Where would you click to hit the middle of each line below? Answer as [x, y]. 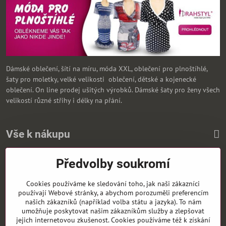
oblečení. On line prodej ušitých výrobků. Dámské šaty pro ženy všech [113, 90]
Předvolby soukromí [113, 164]
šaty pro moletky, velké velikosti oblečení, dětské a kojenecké [101, 79]
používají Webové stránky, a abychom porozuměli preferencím [113, 193]
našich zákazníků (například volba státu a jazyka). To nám [113, 202]
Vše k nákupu [38, 134]
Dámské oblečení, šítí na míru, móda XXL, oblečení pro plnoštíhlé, [107, 69]
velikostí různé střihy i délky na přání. [64, 100]
